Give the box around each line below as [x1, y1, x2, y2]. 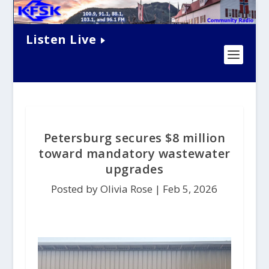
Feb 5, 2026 [163, 182, 218, 196]
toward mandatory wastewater [38, 145, 231, 162]
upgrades [105, 161, 164, 178]
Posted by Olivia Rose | [51, 182, 163, 196]
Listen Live [25, 31, 97, 47]
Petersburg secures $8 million [43, 130, 226, 147]
